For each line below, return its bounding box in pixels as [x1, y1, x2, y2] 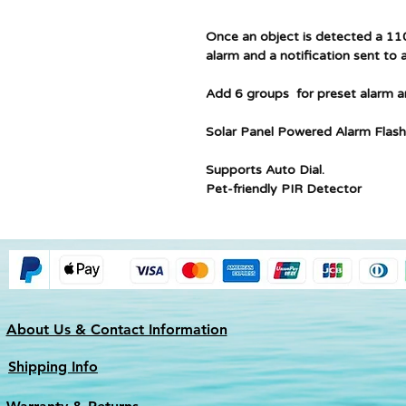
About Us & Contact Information [5, 321, 227, 338]
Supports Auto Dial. [206, 162, 324, 178]
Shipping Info [8, 358, 98, 375]
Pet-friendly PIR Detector [206, 181, 362, 197]
